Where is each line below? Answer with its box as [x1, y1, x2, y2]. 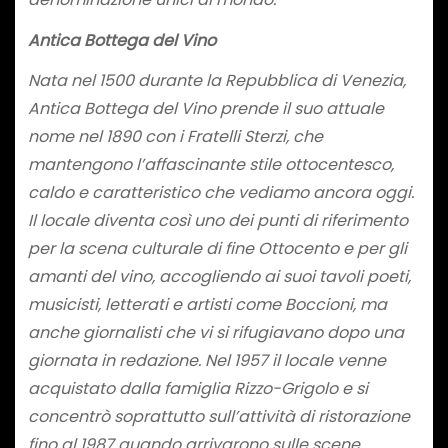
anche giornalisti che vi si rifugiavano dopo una [27, 321, 404, 345]
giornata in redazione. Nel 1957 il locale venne [27, 349, 386, 373]
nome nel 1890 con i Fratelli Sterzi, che [27, 125, 323, 149]
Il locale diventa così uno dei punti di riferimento [27, 209, 408, 233]
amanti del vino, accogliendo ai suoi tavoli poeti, [27, 265, 411, 289]
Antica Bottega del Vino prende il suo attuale [27, 97, 384, 121]
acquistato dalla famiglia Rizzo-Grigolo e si [27, 377, 368, 401]
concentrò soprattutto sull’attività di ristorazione [27, 405, 410, 429]
